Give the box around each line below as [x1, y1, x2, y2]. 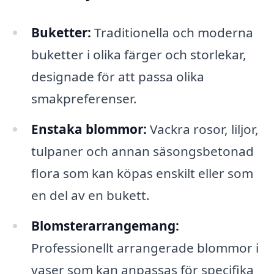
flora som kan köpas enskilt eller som [31, 164, 253, 182]
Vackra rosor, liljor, [146, 120, 259, 138]
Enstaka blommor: [31, 120, 147, 138]
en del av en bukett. [31, 186, 150, 204]
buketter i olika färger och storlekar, [31, 46, 246, 64]
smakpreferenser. [31, 90, 137, 108]
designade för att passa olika [31, 68, 204, 86]
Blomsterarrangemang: [31, 217, 179, 234]
